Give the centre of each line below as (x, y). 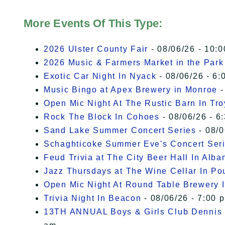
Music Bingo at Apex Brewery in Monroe (131, 90)
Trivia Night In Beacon (93, 198)
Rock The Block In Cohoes (102, 117)
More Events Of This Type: (93, 24)
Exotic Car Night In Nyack (100, 76)
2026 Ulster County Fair (96, 49)
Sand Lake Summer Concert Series (120, 131)
